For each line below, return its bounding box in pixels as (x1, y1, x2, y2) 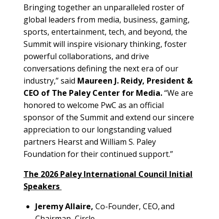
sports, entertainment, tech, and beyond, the (23, 26, 187, 37)
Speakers (23, 180, 62, 192)
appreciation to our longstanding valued (23, 124, 172, 135)
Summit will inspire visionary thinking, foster (23, 38, 187, 49)
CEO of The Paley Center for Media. (23, 87, 162, 98)
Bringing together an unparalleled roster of (23, 1, 184, 13)
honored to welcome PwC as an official (23, 99, 164, 110)
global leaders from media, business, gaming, (23, 14, 190, 25)
